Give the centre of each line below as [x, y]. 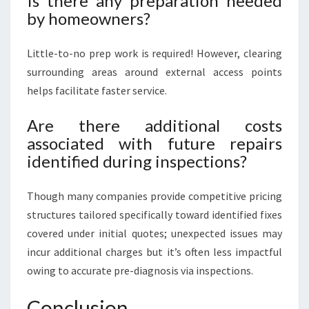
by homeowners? [89, 18]
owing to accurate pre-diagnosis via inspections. [140, 270]
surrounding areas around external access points [154, 72]
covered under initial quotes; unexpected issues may [154, 233]
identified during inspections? [137, 161]
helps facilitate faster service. [97, 90]
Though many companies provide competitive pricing [154, 196]
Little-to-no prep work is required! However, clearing [154, 53]
